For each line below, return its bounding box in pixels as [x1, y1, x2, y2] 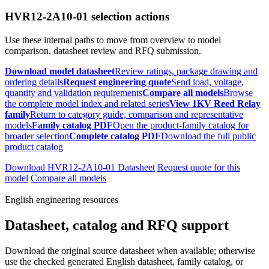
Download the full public [161, 131, 256, 142]
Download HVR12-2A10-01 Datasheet [5, 162, 155, 173]
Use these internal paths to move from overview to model [5, 35, 221, 46]
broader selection [5, 131, 69, 142]
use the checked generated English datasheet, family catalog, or [5, 256, 243, 267]
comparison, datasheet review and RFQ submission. [5, 46, 201, 56]
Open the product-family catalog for [113, 120, 249, 131]
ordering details [5, 77, 63, 88]
